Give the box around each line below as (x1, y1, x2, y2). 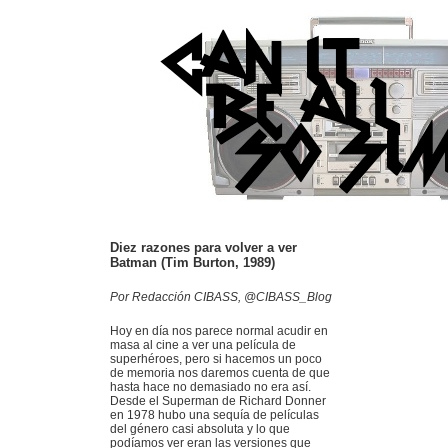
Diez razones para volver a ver (110, 240, 297, 255)
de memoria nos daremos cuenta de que (110, 366, 330, 380)
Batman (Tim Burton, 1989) (110, 255, 275, 270)
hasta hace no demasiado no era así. (110, 380, 311, 394)
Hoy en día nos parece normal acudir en (110, 324, 328, 338)
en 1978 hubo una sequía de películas (110, 408, 319, 422)
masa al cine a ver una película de (110, 338, 296, 352)
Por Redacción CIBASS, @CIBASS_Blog (110, 290, 332, 304)
